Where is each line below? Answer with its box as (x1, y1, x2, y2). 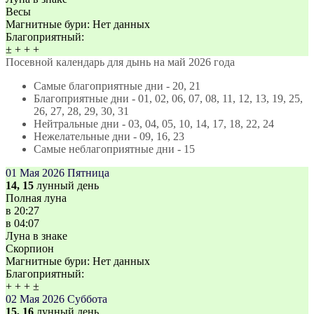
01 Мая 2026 (6, 167, 64, 179)
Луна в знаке (6, 230, 67, 243)
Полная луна (6, 192, 67, 205)
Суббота (67, 293, 107, 306)
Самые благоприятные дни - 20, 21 (34, 80, 200, 93)
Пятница (67, 167, 109, 179)
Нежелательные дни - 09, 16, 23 (34, 130, 184, 143)
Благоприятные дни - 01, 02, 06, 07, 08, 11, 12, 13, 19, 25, (34, 93, 303, 105)
